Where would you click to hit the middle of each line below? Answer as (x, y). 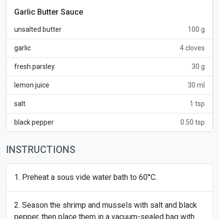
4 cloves (192, 48)
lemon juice (32, 85)
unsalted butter (38, 29)
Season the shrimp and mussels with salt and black (109, 205)
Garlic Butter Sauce (49, 12)
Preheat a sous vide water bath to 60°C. (89, 177)
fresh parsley (34, 66)
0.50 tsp (193, 122)
